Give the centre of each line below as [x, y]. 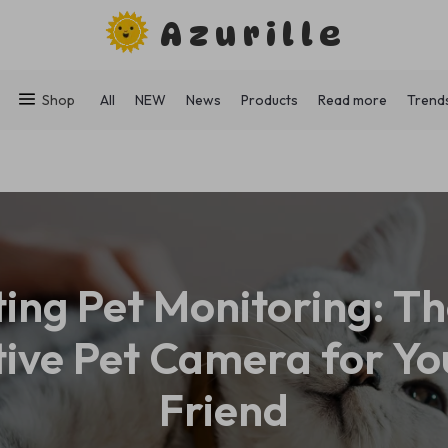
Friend [224, 409]
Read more [352, 100]
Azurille [254, 34]
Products [269, 100]
